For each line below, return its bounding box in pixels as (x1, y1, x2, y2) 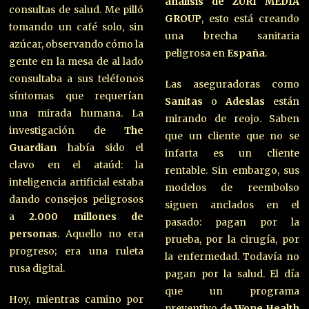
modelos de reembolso (164, 181, 299, 194)
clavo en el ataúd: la (9, 158, 144, 171)
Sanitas (164, 94, 203, 108)
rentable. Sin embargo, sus (164, 163, 299, 177)
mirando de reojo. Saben (164, 112, 299, 125)
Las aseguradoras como (164, 77, 299, 90)
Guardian (9, 141, 57, 154)
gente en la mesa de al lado (9, 54, 144, 68)
